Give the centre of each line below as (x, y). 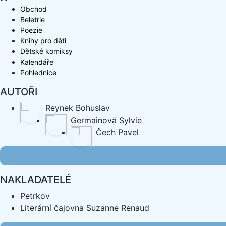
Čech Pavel (117, 132)
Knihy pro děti (43, 41)
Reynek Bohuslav (78, 108)
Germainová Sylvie (106, 120)
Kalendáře (37, 62)
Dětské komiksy (46, 51)
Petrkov (35, 196)
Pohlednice (38, 72)
